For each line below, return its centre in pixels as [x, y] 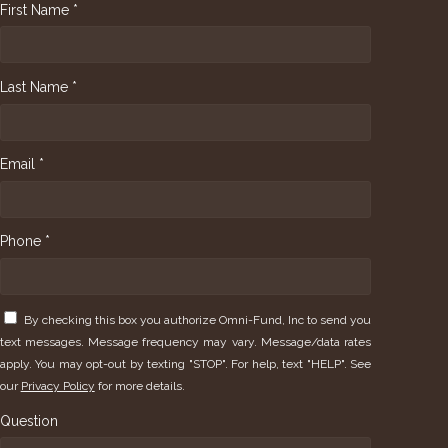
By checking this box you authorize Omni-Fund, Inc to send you [197, 320]
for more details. [139, 386]
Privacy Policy [57, 386]
